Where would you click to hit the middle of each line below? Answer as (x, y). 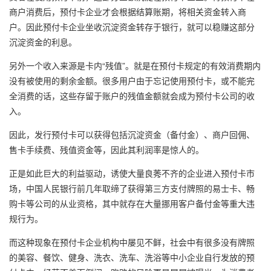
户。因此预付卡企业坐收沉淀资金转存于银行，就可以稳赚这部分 (132, 26)
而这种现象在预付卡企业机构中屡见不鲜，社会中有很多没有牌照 (132, 242)
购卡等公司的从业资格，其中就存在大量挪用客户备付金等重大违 (132, 203)
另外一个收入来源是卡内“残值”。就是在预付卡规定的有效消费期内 (135, 65)
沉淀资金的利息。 (43, 41)
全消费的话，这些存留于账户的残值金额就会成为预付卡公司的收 (132, 95)
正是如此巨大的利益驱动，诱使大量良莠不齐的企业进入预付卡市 (132, 173)
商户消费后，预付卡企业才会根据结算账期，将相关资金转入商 (128, 11)
